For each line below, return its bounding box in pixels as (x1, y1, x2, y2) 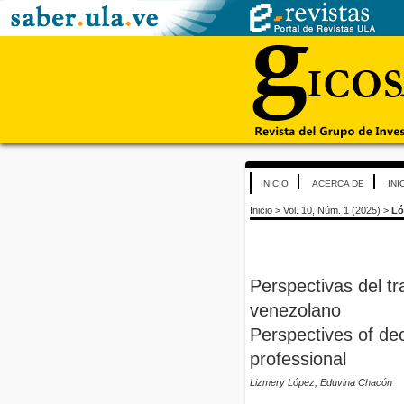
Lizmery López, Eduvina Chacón (250, 377, 392, 389)
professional (250, 349, 346, 370)
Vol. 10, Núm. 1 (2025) (283, 205, 381, 216)
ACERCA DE (312, 179, 364, 188)
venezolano (250, 300, 341, 321)
